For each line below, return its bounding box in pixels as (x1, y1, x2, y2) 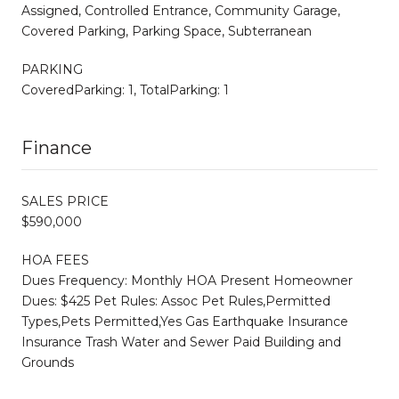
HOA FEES (21, 251, 89, 268)
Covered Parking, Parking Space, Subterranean (21, 22, 312, 39)
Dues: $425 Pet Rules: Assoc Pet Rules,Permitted (21, 292, 330, 309)
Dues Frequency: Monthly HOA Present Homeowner (21, 272, 353, 289)
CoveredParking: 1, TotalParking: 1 (21, 81, 229, 98)
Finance (21, 136, 92, 159)
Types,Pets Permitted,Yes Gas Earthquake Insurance (21, 313, 348, 330)
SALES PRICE (21, 192, 109, 209)
